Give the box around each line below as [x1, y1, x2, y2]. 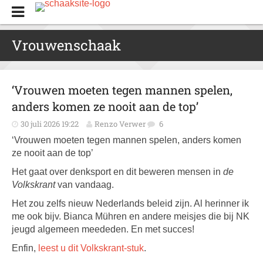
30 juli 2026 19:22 [21, 119, 79, 129]
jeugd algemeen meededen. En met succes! [12, 224, 194, 234]
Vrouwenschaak [12, 36, 121, 55]
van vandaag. [58, 180, 114, 190]
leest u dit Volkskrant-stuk [38, 243, 144, 253]
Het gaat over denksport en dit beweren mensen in [12, 167, 223, 177]
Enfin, [12, 243, 38, 253]
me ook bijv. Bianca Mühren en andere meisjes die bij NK [12, 211, 249, 221]
